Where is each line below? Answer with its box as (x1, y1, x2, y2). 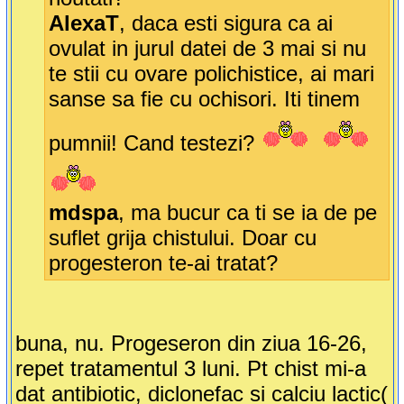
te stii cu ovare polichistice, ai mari (48, 61, 374, 87)
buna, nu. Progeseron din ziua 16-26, (14, 331, 367, 356)
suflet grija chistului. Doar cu (48, 225, 317, 251)
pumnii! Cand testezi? (48, 131, 261, 156)
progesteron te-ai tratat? (48, 251, 278, 276)
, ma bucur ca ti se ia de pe (117, 200, 377, 225)
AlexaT (48, 11, 119, 36)
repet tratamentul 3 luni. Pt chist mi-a (14, 356, 366, 381)
